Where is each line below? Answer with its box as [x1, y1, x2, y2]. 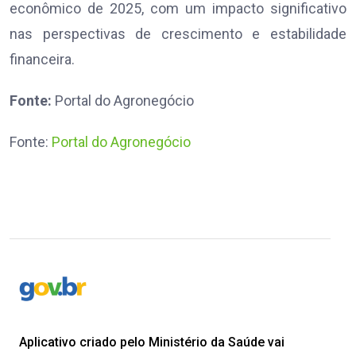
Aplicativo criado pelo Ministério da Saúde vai [19, 335, 284, 350]
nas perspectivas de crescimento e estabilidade [10, 25, 346, 43]
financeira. [10, 51, 75, 68]
